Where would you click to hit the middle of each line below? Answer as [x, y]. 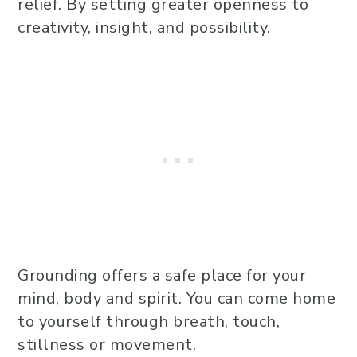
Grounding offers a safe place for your [162, 275]
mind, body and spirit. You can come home [177, 298]
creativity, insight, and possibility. [144, 27]
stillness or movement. [109, 345]
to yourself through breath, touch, [149, 322]
